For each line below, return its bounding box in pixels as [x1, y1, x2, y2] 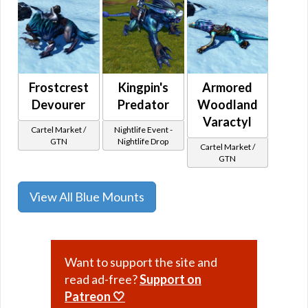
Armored [202, 79, 253, 95]
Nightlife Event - [113, 124, 173, 135]
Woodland [197, 96, 258, 112]
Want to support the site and [65, 254, 217, 269]
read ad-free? [65, 271, 140, 287]
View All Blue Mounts [30, 188, 144, 204]
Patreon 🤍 [65, 288, 125, 304]
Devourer [32, 96, 86, 112]
